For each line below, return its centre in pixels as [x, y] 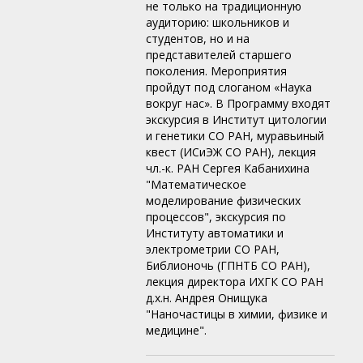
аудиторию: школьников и [218, 23]
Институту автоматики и [215, 233]
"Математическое [196, 185]
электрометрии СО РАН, [213, 250]
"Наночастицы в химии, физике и [237, 314]
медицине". [178, 331]
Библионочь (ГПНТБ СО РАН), [228, 266]
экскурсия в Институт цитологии [236, 120]
